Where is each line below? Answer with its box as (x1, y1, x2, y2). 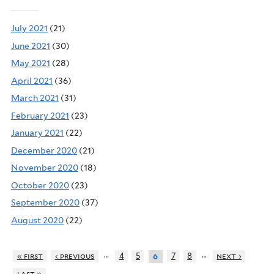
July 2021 (11, 23, 48, 34)
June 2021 (11, 40, 50, 51)
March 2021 (11, 93, 59, 103)
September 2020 (11, 198, 80, 208)
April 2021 (11, 75, 53, 86)
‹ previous (54, 251, 95, 261)
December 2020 (11, 145, 77, 155)
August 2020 (11, 215, 64, 225)
